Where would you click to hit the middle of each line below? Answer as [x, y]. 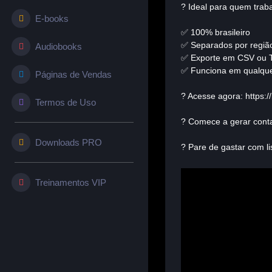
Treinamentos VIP [71, 183]
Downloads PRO [69, 143]
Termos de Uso [66, 103]
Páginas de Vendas [73, 75]
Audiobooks [59, 47]
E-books [52, 19]
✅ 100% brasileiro [216, 32]
